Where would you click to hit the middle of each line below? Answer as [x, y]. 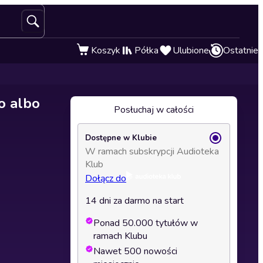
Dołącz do [106, 178]
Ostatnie [241, 50]
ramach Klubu [120, 236]
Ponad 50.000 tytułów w [146, 223]
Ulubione [191, 50]
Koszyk [106, 50]
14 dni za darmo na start [134, 201]
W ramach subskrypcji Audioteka [152, 151]
